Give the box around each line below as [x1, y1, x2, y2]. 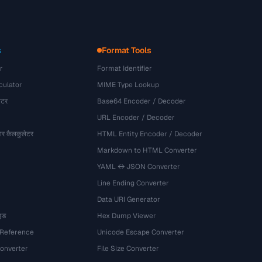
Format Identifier [97, 64, 153, 73]
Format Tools [102, 45, 152, 56]
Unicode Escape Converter [97, 227, 185, 237]
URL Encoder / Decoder [97, 113, 175, 122]
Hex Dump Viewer [97, 211, 157, 220]
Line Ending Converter [97, 178, 170, 188]
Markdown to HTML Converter [97, 146, 198, 155]
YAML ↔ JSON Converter [97, 162, 181, 171]
